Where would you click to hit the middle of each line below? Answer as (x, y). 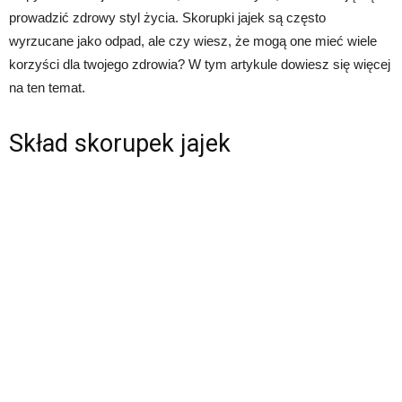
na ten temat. (47, 88)
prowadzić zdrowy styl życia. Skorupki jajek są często (167, 18)
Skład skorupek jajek (120, 144)
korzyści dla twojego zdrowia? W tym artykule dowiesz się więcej (200, 65)
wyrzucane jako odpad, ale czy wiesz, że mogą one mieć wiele (193, 41)
